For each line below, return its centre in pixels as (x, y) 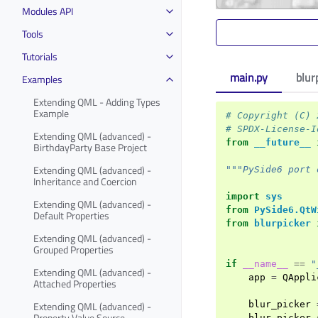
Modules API (48, 11)
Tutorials (40, 56)
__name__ (265, 264)
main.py (249, 77)
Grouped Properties (73, 249)
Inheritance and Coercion (85, 181)
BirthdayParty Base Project (90, 147)
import (243, 196)
